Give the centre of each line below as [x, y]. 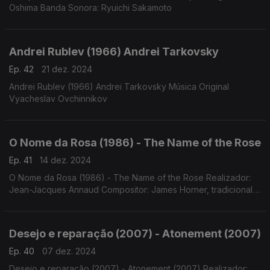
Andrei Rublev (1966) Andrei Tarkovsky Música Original [119, 86]
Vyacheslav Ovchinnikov [58, 99]
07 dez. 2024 [69, 251]
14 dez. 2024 [65, 160]
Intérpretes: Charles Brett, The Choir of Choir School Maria [125, 202]
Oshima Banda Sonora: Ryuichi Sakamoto [90, 8]
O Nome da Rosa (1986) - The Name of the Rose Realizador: [130, 177]
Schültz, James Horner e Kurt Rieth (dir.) [88, 214]
